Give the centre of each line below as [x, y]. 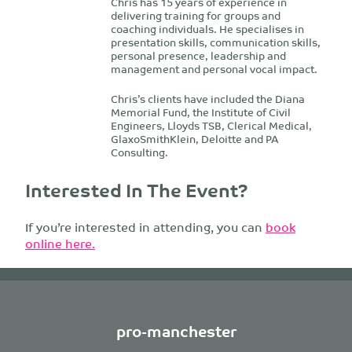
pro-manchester [176, 331]
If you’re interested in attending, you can [145, 227]
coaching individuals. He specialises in [207, 29]
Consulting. [139, 152]
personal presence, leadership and [198, 56]
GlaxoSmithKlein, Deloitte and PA [194, 139]
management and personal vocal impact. [214, 69]
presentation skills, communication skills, [215, 42]
